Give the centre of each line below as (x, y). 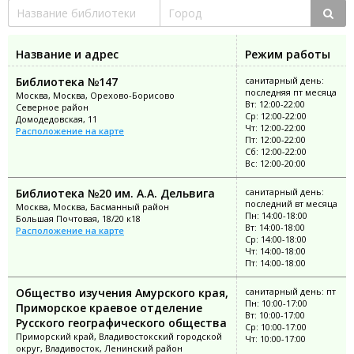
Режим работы (288, 55)
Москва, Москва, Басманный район (92, 207)
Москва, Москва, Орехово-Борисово (95, 96)
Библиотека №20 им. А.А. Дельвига (115, 194)
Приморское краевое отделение (109, 308)
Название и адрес (67, 55)
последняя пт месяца (291, 92)
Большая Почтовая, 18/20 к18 (78, 219)
